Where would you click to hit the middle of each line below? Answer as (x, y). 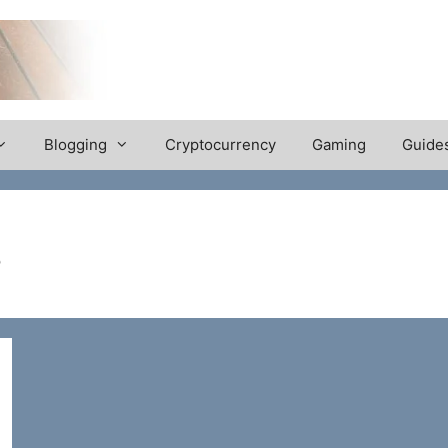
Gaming (339, 145)
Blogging (75, 145)
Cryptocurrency (220, 145)
